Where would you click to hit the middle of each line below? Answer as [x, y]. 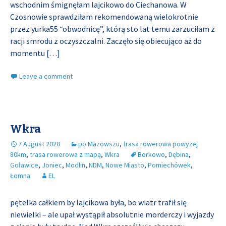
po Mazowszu [99, 144]
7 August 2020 [39, 144]
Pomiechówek [169, 165]
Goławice [24, 165]
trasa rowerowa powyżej [160, 144]
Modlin [75, 165]
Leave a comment [46, 76]
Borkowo [151, 154]
